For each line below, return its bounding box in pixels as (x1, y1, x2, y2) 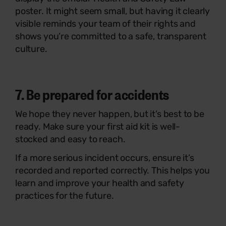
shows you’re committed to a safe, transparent (15, 31, 206, 42)
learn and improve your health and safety (15, 178, 184, 189)
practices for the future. (15, 190, 114, 201)
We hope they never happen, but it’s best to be (15, 108, 204, 120)
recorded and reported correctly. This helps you (15, 165, 210, 176)
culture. (15, 43, 47, 54)
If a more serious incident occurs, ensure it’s (15, 152, 194, 163)
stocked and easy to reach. (15, 134, 126, 145)
